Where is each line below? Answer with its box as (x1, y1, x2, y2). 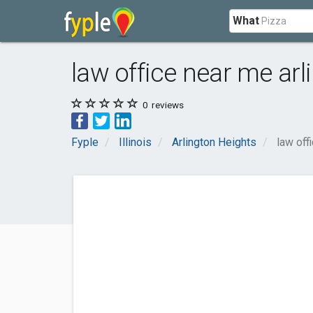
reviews (150, 99, 184, 110)
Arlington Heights (172, 136, 256, 149)
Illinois (119, 136, 152, 149)
